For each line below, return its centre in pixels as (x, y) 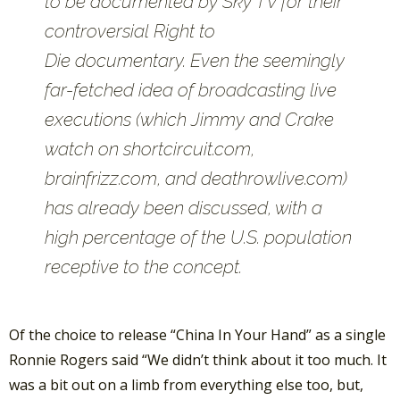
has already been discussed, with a (183, 208)
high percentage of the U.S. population (198, 237)
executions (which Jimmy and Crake (189, 120)
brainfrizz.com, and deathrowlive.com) (196, 179)
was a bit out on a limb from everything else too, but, (186, 384)
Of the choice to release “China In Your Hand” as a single (197, 334)
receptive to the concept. (143, 267)
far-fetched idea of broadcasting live (191, 90)
